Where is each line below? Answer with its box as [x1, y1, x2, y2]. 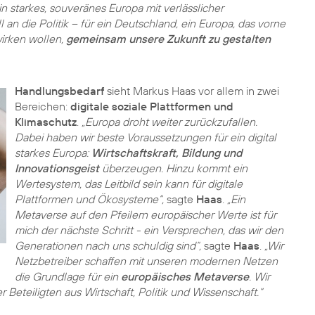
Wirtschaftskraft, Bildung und [91, 146, 243, 160]
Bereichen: [14, 99, 70, 113]
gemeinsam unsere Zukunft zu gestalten [66, 32, 271, 46]
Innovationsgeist [14, 161, 99, 175]
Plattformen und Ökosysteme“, [14, 192, 164, 206]
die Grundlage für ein [14, 269, 121, 283]
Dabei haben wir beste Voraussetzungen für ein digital [14, 130, 276, 144]
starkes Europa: [14, 146, 91, 160]
